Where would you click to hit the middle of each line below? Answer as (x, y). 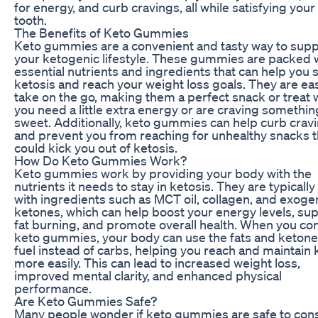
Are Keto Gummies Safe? (86, 301)
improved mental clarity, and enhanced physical (148, 275)
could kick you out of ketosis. (96, 147)
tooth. (31, 20)
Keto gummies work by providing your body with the (163, 173)
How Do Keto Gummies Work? (100, 160)
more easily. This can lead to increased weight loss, (157, 262)
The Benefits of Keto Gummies (102, 32)
